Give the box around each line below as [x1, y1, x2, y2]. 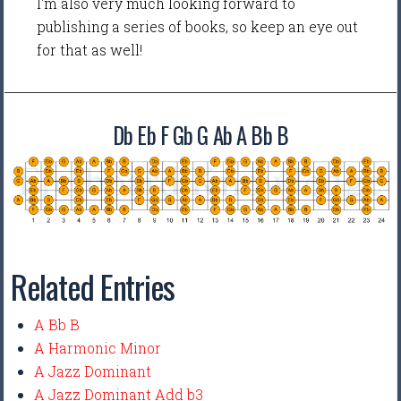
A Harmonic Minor [34, 338, 162, 358]
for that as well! [37, 40, 147, 60]
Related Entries [11, 262, 175, 311]
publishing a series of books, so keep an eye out [37, 17, 359, 37]
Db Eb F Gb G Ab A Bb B [113, 118, 288, 151]
